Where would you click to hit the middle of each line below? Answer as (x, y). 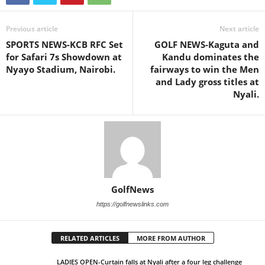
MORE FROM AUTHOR (171, 238)
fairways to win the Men (205, 69)
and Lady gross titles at (207, 81)
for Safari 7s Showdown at (64, 56)
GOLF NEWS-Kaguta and (207, 44)
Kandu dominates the (211, 56)
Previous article (32, 28)
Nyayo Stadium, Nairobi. (61, 69)
